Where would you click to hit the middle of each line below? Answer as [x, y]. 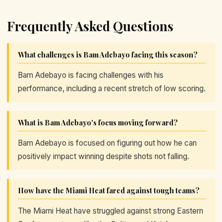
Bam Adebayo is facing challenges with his [91, 75]
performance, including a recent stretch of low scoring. [112, 88]
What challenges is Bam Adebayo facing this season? [108, 54]
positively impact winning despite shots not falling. [104, 156]
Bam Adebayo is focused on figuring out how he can [107, 143]
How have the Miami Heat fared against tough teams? [109, 190]
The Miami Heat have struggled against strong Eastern [111, 211]
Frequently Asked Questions [90, 26]
